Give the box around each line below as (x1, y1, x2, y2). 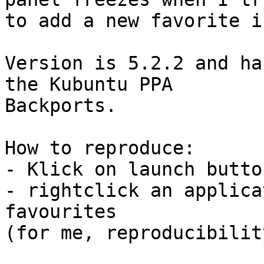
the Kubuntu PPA (5, 74, 173, 95)
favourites (5, 201, 117, 223)
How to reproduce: (5, 137, 195, 159)
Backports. (5, 95, 117, 117)
